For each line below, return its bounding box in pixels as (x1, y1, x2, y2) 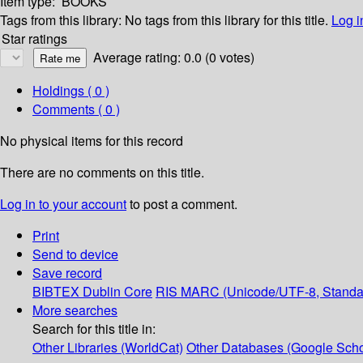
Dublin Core (83, 282, 152, 301)
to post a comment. (126, 194, 237, 214)
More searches (32, 301, 117, 320)
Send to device (32, 245, 118, 264)
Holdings (32, 81, 84, 100)
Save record (32, 263, 102, 283)
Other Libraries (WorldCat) (32, 338, 183, 357)
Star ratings (2, 29, 67, 49)
